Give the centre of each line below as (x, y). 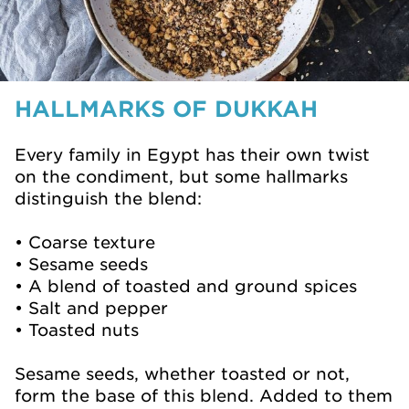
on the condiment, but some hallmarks (181, 176)
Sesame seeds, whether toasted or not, (182, 373)
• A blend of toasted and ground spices (186, 286)
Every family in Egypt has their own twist (192, 154)
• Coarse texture (85, 242)
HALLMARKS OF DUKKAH (166, 108)
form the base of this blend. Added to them (204, 395)
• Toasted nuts (77, 330)
